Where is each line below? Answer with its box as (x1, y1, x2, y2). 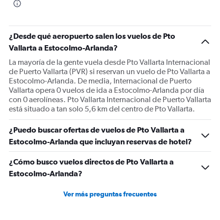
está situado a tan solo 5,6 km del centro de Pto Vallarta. (9, 104, 195, 113)
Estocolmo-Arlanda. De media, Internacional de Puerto (9, 76, 192, 85)
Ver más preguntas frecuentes (63, 190, 157, 198)
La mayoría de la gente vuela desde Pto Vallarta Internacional (9, 57, 210, 67)
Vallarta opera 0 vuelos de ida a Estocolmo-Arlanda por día (9, 85, 204, 95)
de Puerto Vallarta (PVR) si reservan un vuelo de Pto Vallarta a (9, 67, 210, 76)
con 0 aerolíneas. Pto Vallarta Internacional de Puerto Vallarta (9, 95, 211, 104)
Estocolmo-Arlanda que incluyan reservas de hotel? (9, 137, 192, 146)
